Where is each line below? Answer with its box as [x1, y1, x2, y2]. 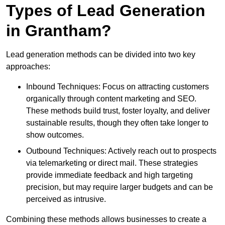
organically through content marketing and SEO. [26, 94, 196, 103]
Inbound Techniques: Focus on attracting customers [26, 82, 209, 91]
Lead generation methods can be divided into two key [6, 50, 195, 59]
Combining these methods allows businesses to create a [6, 215, 206, 224]
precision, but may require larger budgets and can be [26, 183, 213, 192]
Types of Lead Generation [6, 2, 205, 20]
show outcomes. [26, 131, 84, 140]
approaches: [6, 62, 50, 71]
